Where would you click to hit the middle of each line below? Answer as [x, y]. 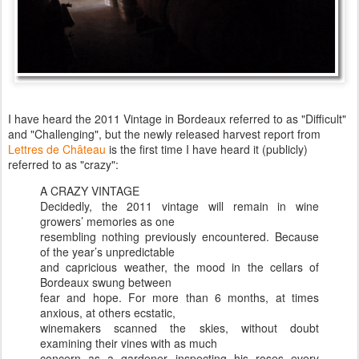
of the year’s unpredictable [107, 251]
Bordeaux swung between [106, 282]
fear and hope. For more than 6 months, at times [179, 297]
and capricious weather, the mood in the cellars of [179, 266]
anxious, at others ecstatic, [108, 312]
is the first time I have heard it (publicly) [207, 149]
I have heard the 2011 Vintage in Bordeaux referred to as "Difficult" [177, 118]
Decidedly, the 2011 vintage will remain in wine [179, 206]
